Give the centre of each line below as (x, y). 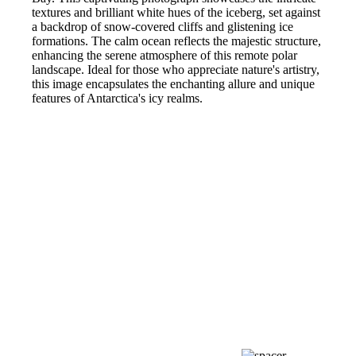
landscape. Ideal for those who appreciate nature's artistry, (176, 69)
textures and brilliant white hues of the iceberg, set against (176, 12)
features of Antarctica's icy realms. (117, 98)
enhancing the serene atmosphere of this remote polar (164, 55)
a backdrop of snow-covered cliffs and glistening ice (163, 26)
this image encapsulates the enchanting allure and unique (173, 83)
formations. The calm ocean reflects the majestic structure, (176, 41)
